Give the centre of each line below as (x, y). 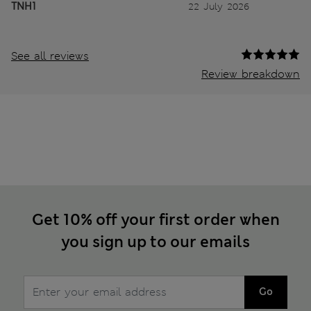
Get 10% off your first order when (155, 219)
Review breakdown (251, 74)
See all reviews (50, 56)
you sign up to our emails (155, 242)
